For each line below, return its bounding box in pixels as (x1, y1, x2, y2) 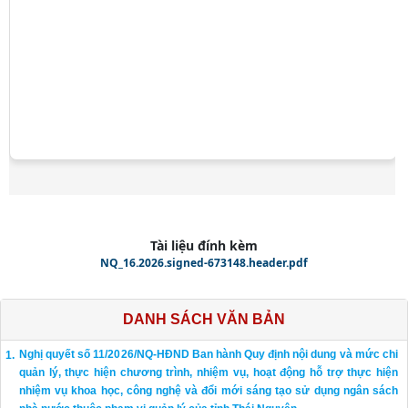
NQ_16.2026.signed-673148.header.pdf (100, 255, 308, 270)
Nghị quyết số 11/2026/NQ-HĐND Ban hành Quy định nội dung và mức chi (19, 348, 398, 361)
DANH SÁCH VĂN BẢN (123, 311, 285, 327)
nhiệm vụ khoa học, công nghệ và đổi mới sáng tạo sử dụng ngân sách (19, 384, 398, 397)
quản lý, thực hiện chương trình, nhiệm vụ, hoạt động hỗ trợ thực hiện (19, 366, 398, 379)
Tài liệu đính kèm (150, 237, 258, 254)
